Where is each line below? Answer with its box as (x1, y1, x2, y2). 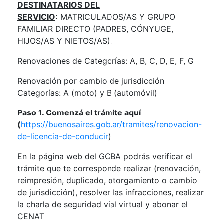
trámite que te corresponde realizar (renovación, (17, 163, 201, 173)
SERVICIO (17, 11, 55, 22)
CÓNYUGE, (131, 23, 173, 34)
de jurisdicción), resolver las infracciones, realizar (17, 187, 204, 197)
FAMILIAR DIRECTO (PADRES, (17, 23, 131, 34)
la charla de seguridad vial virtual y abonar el (17, 199, 188, 209)
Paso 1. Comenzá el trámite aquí (17, 107, 141, 117)
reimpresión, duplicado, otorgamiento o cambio (17, 175, 197, 185)
